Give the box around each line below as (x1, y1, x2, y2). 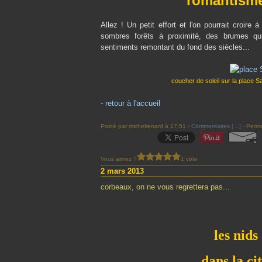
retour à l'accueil (105, 99, 160, 108)
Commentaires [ (191, 123, 233, 129)
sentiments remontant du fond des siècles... (101, 43, 250, 51)
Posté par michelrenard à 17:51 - (101, 123, 191, 129)
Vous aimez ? (101, 155, 137, 162)
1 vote (181, 155, 198, 162)
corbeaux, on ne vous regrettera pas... (101, 182, 230, 191)
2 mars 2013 (101, 167, 144, 175)
